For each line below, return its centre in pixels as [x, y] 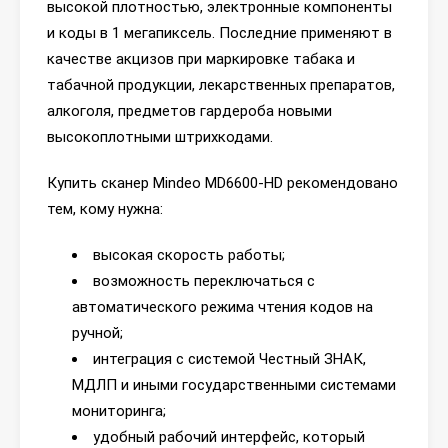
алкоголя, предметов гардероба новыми [189, 111]
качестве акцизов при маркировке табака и [201, 59]
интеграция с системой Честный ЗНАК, [229, 359]
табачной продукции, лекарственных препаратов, [221, 85]
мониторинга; [119, 411]
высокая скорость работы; [189, 255]
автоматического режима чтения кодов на [222, 307]
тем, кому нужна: [105, 209]
